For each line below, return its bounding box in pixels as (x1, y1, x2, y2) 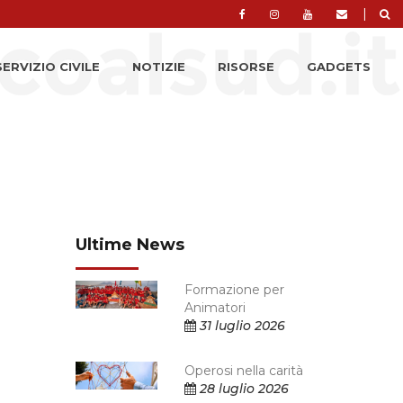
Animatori (184, 300, 246, 316)
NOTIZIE (132, 59, 185, 74)
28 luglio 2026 (196, 381, 290, 397)
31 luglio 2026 (196, 318, 286, 334)
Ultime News (75, 235, 184, 255)
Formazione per (184, 282, 285, 298)
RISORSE (218, 59, 274, 74)
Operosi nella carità (184, 363, 304, 379)
